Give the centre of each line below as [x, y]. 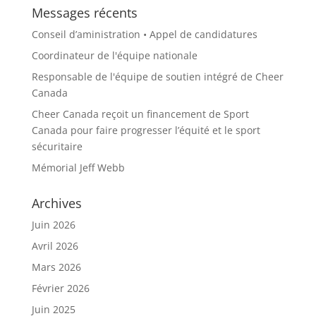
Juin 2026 [53, 225]
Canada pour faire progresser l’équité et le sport [146, 130]
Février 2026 [60, 288]
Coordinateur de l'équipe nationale [114, 55]
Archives [56, 203]
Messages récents [84, 13]
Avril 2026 [55, 246]
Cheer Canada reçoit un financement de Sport [140, 114]
